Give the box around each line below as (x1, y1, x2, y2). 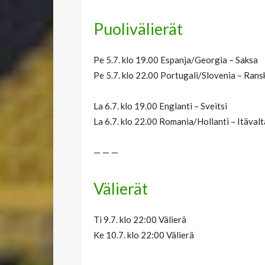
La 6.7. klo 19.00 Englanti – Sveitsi (93, 101, 227, 112)
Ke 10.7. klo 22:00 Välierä (93, 230, 194, 241)
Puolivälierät (93, 19, 183, 39)
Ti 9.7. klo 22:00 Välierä (93, 214, 186, 225)
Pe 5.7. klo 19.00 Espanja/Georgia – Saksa (93, 54, 258, 66)
